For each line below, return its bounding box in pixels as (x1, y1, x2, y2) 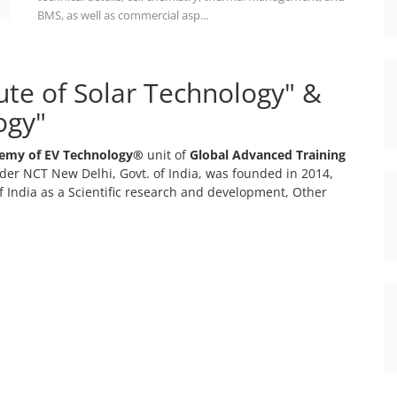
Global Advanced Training (190, 146, 346, 163)
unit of (144, 146, 190, 163)
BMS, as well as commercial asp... (36, 7, 208, 23)
